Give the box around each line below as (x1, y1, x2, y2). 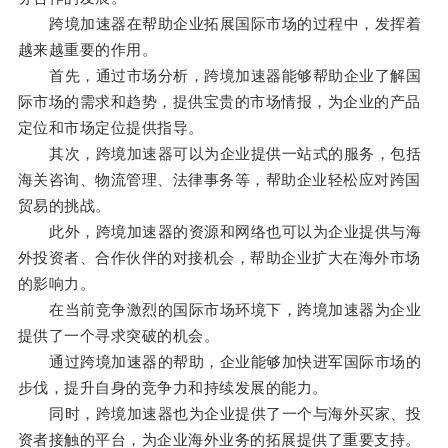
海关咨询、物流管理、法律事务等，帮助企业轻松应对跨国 (17, 171, 421, 189)
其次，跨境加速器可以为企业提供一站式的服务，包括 (17, 145, 422, 163)
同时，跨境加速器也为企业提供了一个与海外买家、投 (17, 405, 422, 423)
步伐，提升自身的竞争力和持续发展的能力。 (17, 379, 328, 397)
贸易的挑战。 (17, 197, 111, 215)
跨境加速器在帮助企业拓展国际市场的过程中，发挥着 (17, 15, 422, 33)
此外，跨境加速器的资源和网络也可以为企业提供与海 (17, 223, 422, 241)
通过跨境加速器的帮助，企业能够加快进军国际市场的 (17, 353, 422, 371)
